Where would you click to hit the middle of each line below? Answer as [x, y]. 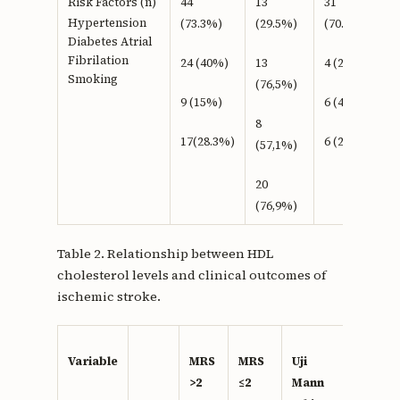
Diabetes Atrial [110, 42]
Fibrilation [98, 61]
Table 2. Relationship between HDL [165, 254]
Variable [92, 362]
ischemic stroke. [108, 297]
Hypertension [107, 23]
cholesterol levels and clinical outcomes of [191, 275]
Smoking [92, 79]
